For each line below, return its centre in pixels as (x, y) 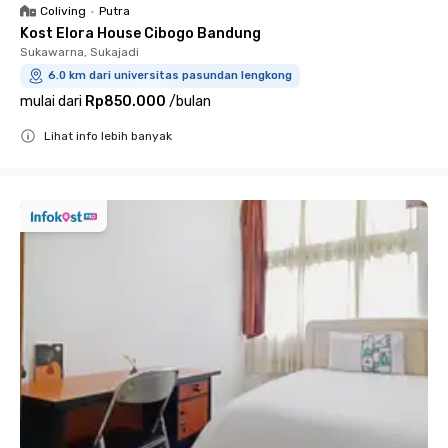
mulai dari (51, 102)
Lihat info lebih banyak (108, 136)
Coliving (63, 11)
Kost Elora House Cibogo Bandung (140, 34)
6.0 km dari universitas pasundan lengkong (170, 76)
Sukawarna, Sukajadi (79, 52)
